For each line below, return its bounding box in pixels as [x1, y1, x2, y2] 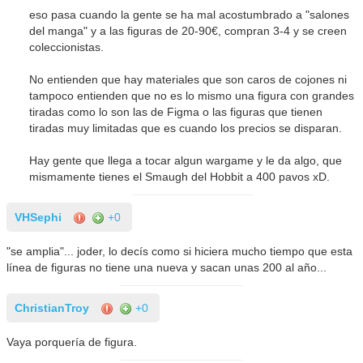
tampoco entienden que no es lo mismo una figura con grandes [29, 88, 355, 102]
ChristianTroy [15, 301, 90, 314]
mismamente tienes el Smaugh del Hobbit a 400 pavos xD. [29, 169, 331, 183]
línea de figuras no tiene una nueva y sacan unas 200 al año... [6, 260, 327, 274]
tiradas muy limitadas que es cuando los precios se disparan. [29, 121, 343, 135]
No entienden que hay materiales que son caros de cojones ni [29, 72, 348, 86]
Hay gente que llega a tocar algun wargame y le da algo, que [29, 153, 343, 167]
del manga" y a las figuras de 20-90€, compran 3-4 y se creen [29, 23, 348, 37]
